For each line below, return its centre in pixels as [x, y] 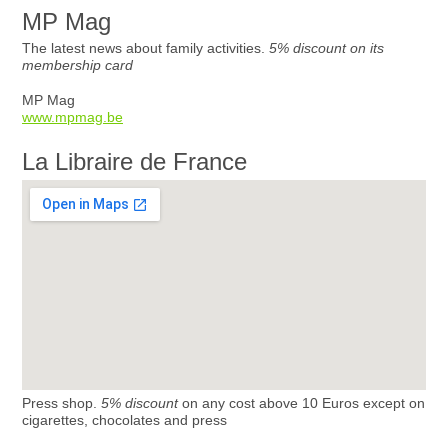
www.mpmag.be [72, 117]
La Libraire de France [134, 161]
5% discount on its [326, 48]
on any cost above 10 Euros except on [301, 403]
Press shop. [61, 403]
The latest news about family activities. [145, 48]
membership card [77, 65]
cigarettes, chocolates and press [124, 420]
